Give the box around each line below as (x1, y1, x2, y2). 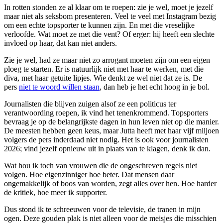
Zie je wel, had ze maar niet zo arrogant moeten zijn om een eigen (4, 55, 210, 64)
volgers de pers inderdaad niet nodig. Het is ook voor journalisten (4, 135, 209, 144)
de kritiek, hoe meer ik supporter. (4, 188, 107, 197)
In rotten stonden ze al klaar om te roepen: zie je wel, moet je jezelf (4, 2, 213, 11)
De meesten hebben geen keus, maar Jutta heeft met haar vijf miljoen (4, 126, 219, 135)
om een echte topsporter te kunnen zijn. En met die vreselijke (4, 20, 195, 29)
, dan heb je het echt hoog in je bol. (100, 82, 210, 91)
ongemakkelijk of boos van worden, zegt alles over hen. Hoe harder (4, 179, 217, 188)
